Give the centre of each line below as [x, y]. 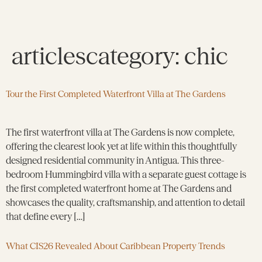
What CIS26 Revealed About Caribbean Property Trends [116, 246]
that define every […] [46, 216]
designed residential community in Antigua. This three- [115, 160]
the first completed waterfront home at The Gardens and [119, 188]
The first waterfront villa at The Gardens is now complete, [120, 132]
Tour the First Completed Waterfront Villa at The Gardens [116, 94]
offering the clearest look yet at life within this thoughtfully [121, 146]
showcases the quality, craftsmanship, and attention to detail [125, 202]
